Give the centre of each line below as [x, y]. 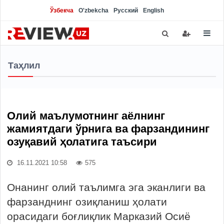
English [153, 10]
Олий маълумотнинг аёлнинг [86, 116]
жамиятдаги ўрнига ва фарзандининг [108, 129]
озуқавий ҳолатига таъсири [82, 142]
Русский [126, 10]
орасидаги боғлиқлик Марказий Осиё [99, 216]
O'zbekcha [93, 10]
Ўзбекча [62, 10]
